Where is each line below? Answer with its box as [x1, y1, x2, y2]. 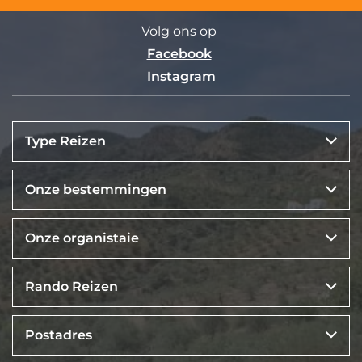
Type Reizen [25, 133, 106, 149]
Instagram [146, 69, 216, 85]
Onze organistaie [25, 230, 139, 246]
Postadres [25, 327, 92, 343]
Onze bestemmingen [25, 182, 166, 198]
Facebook [146, 46, 212, 62]
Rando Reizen [25, 279, 118, 295]
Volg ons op [141, 23, 217, 40]
